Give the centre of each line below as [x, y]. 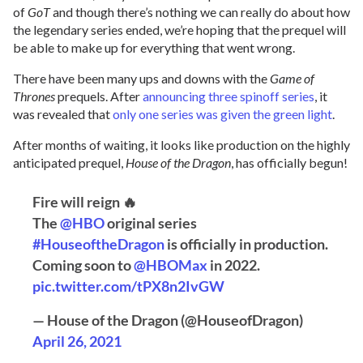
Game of [292, 78]
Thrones [35, 96]
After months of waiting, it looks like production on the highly [181, 145]
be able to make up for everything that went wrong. [154, 47]
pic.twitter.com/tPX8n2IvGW [128, 286]
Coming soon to [83, 265]
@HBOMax [171, 265]
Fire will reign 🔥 [85, 202]
